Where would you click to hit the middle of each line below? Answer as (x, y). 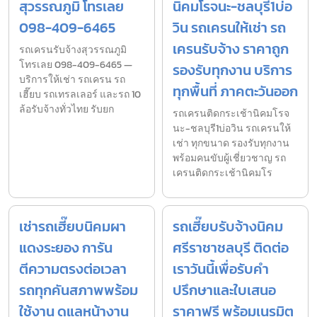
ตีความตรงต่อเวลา (73, 269)
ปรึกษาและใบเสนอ (224, 290)
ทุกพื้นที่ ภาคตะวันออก (235, 91)
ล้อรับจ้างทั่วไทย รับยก (67, 109)
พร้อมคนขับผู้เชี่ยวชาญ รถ (229, 158)
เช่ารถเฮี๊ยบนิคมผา (73, 226)
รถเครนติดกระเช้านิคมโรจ (231, 113)
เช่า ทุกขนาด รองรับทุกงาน (231, 143)
